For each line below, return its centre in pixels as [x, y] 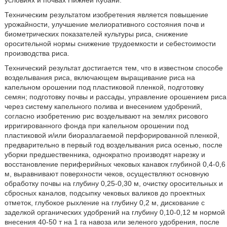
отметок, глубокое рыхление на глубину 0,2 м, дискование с [104, 203]
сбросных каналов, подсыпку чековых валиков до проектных [105, 193]
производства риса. [37, 53]
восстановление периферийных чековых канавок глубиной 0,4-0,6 [115, 164]
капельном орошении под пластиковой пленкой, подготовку [104, 87]
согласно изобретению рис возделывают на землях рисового [106, 116]
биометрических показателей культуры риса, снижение [96, 34]
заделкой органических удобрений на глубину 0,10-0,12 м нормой [115, 212]
